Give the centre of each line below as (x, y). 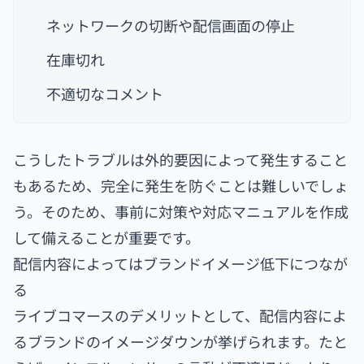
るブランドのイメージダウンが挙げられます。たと (180, 342)
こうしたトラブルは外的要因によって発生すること (180, 160)
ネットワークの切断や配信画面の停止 (171, 26)
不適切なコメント (105, 94)
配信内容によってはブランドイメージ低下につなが (180, 264)
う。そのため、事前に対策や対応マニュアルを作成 (181, 212)
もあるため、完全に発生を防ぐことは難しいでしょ (181, 186)
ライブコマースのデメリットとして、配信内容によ (180, 316)
